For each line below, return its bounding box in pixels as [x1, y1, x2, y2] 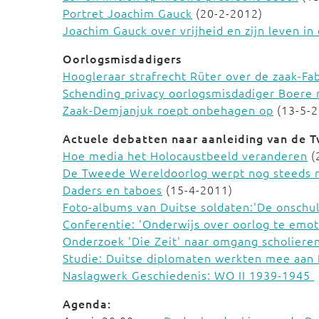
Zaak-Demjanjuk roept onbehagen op [63, 102, 273, 117]
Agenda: [63, 296, 111, 311]
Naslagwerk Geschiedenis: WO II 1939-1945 [63, 267, 314, 283]
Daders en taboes [63, 182, 162, 197]
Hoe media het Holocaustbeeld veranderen [63, 147, 308, 163]
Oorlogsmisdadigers [63, 51, 182, 66]
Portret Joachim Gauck [63, 5, 192, 21]
